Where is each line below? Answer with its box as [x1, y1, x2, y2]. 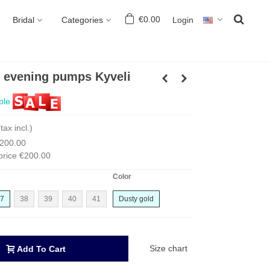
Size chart [149, 243, 187, 254]
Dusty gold [118, 195, 154, 203]
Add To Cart [16, 244, 66, 254]
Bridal [13, 14, 34, 25]
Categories [61, 14, 103, 25]
